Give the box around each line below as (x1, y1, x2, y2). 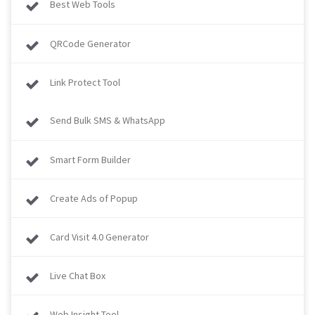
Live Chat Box (50, 269, 105, 282)
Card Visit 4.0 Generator (50, 230, 149, 243)
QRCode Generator (50, 37, 131, 50)
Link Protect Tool (50, 75, 120, 89)
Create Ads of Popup (50, 191, 138, 205)
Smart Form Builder (50, 153, 131, 166)
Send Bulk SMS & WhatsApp (50, 113, 165, 127)
